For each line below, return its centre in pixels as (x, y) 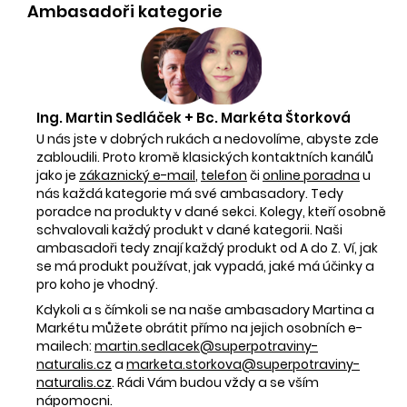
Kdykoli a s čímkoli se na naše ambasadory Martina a (205, 309)
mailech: (65, 346)
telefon (224, 175)
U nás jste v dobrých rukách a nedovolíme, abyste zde (208, 139)
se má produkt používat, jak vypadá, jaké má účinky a (205, 266)
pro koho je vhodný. (97, 284)
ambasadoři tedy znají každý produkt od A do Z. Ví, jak (207, 248)
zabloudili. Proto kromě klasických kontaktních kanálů (205, 157)
